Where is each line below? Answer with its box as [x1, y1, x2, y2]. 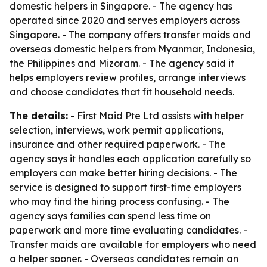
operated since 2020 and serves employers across [10, 14, 240, 26]
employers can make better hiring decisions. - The [10, 167, 237, 179]
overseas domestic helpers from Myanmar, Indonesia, [10, 43, 255, 55]
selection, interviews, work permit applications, [10, 124, 223, 136]
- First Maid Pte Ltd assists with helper [68, 110, 244, 122]
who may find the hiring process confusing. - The [10, 195, 229, 207]
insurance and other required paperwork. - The [10, 138, 226, 150]
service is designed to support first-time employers [10, 181, 241, 193]
